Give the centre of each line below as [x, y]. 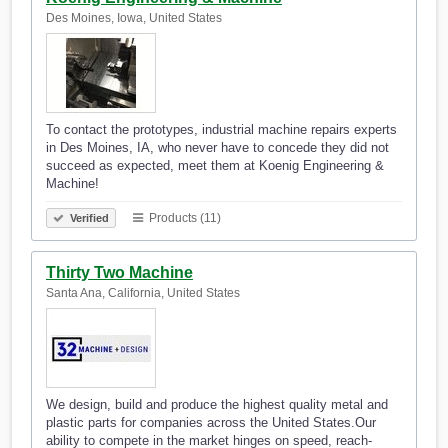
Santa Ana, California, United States [143, 293]
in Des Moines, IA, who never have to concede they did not [217, 148]
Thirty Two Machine [119, 273]
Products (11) [183, 218]
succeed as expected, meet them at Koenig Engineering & [215, 166]
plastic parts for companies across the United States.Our [211, 423]
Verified [88, 218]
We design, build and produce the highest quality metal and [217, 405]
